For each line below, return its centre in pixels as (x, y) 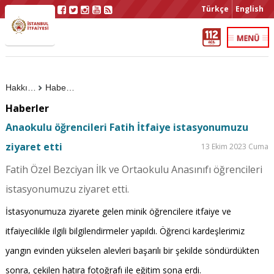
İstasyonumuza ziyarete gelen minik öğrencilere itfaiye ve (118, 211)
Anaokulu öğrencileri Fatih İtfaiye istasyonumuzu (127, 127)
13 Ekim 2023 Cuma (235, 146)
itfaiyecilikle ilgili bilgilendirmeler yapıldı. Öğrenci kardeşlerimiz (125, 231)
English (250, 9)
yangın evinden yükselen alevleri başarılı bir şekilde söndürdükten (132, 250)
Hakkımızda (31, 87)
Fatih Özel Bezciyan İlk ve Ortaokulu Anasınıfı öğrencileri (134, 169)
